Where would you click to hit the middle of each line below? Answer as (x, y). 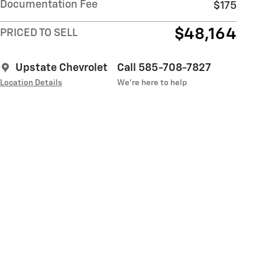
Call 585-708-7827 (164, 68)
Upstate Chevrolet (62, 68)
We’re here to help (152, 83)
